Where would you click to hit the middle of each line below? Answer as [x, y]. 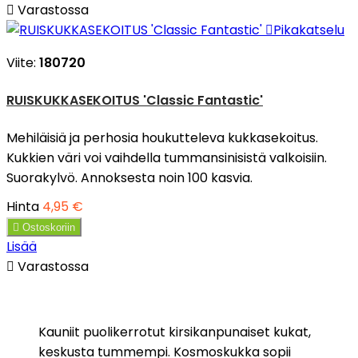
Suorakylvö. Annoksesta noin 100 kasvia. [129, 178]
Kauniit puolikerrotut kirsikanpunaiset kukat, [175, 332]
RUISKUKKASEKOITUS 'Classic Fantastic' [135, 100]
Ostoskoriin [49, 228]
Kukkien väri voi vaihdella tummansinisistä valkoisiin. [167, 158]
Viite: [23, 63]
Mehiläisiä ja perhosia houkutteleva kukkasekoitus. [162, 138]
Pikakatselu [309, 30]
